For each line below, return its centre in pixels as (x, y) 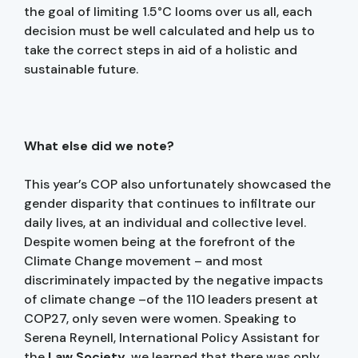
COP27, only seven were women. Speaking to (160, 318)
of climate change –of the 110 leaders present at (171, 299)
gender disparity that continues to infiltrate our (170, 203)
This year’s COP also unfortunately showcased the (177, 184)
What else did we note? (99, 145)
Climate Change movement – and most (143, 261)
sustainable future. (83, 69)
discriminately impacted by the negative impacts (173, 280)
